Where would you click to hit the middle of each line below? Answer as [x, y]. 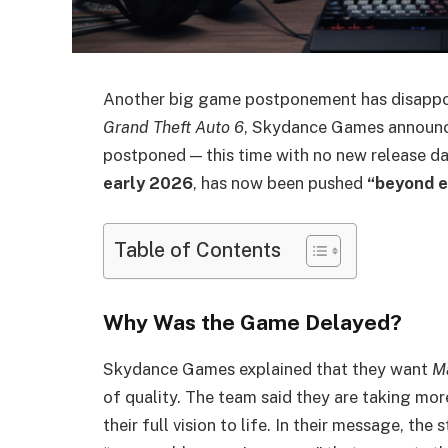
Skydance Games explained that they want [267, 369]
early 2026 [148, 183]
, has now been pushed [280, 183]
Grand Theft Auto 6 [173, 127]
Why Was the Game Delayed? [252, 323]
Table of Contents [197, 249]
